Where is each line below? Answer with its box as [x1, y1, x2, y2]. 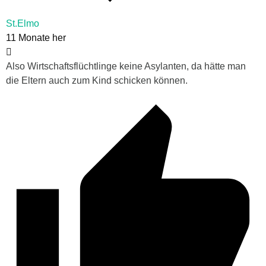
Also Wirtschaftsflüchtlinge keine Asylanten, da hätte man [6, 61, 246, 71]
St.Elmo [6, 18, 39, 28]
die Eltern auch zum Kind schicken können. [6, 75, 188, 85]
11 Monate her [6, 32, 66, 43]
